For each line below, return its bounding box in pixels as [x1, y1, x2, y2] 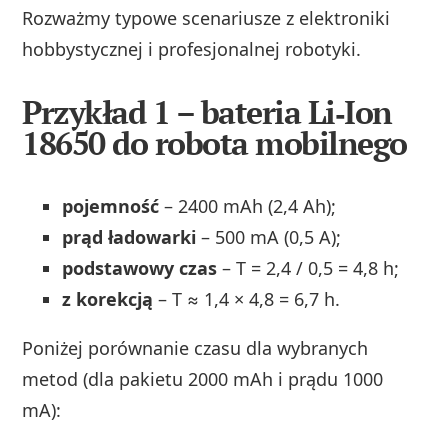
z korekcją [62, 287, 154, 312]
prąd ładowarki [62, 225, 197, 250]
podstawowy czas [62, 256, 218, 281]
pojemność [62, 194, 160, 219]
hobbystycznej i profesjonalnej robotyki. [22, 37, 362, 62]
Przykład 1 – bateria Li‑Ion [22, 91, 392, 134]
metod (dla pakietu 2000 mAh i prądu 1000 [22, 367, 384, 392]
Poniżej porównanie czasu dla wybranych [22, 336, 369, 361]
